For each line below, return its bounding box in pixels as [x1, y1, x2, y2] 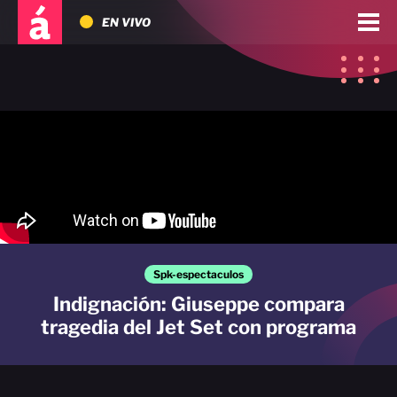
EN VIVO [102, 15, 151, 29]
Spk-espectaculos [153, 268, 244, 281]
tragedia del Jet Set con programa [41, 315, 356, 339]
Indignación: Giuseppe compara [52, 292, 345, 315]
